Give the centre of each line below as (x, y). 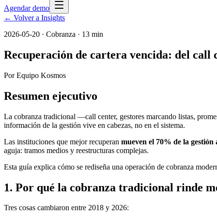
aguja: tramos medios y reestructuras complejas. (76, 150)
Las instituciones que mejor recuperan (62, 141)
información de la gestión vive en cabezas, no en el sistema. (94, 125)
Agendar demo (27, 8)
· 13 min (89, 34)
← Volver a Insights (34, 18)
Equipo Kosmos (41, 75)
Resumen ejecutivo (51, 96)
